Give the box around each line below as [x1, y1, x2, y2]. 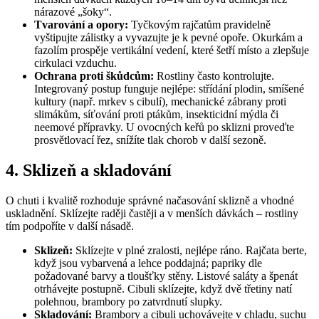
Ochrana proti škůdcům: [34, 70, 154, 83]
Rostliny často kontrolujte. [154, 70, 274, 83]
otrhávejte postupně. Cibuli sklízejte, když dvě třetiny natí [34, 283, 292, 296]
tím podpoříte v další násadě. [6, 220, 134, 233]
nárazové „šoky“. [34, 6, 112, 19]
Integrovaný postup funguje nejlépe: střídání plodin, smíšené [34, 83, 304, 95]
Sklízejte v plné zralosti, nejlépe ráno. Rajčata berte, [73, 244, 307, 257]
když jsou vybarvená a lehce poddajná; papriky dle [34, 257, 262, 270]
